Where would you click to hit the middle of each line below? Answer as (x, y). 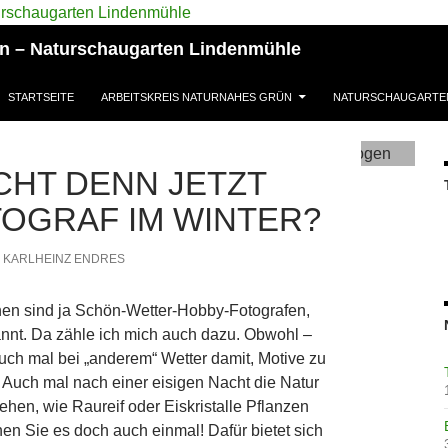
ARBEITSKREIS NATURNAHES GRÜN (196, 96)
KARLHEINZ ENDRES (63, 258)
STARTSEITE (41, 96)
